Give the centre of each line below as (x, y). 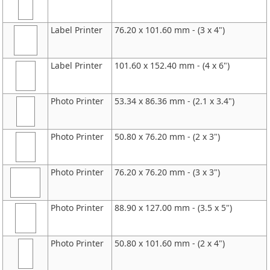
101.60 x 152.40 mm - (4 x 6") (172, 65)
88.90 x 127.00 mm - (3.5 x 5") (174, 207)
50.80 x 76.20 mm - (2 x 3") (168, 136)
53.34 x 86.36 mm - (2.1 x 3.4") (175, 101)
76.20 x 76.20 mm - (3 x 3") (168, 172)
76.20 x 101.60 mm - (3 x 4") (170, 30)
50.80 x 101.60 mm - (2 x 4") (170, 243)
